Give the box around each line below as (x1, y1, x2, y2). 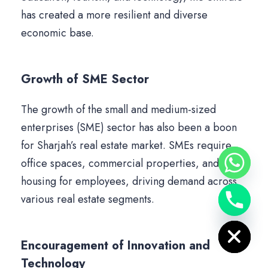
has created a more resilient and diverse (21, 7, 208, 23)
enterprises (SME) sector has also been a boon (21, 120, 237, 136)
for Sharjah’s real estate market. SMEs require (21, 138, 232, 154)
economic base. (21, 25, 94, 41)
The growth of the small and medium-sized (21, 102, 216, 118)
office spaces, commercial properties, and (21, 156, 219, 172)
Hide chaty (181, 206, 235, 219)
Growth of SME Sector (21, 71, 149, 89)
